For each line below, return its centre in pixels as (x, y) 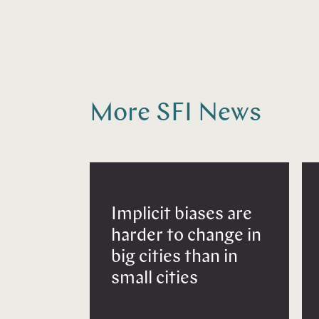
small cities (155, 279)
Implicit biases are (182, 215)
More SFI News (176, 114)
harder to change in (186, 236)
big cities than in (174, 258)
